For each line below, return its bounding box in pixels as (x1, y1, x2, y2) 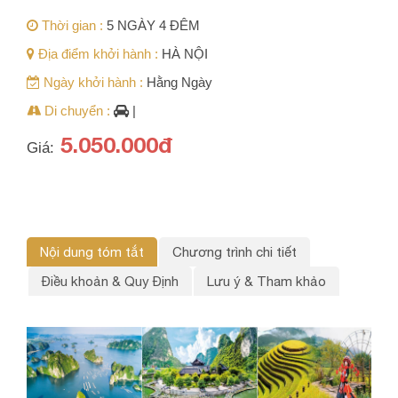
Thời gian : (38, 18, 103, 34)
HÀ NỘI (162, 46, 208, 62)
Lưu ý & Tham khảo (207, 274, 326, 290)
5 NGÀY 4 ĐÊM (107, 18, 200, 34)
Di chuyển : (41, 103, 110, 119)
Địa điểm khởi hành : (35, 46, 158, 62)
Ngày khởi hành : (40, 75, 143, 91)
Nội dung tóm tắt (40, 244, 144, 260)
